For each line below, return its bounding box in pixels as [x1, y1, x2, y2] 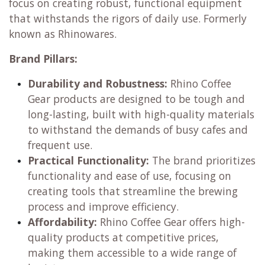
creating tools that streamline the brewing [28, 184, 238, 199]
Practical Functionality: [28, 153, 149, 168]
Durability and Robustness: [28, 76, 167, 91]
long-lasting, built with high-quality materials [28, 107, 254, 122]
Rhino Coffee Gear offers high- [97, 215, 245, 230]
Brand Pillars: [9, 51, 77, 66]
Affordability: [28, 215, 97, 230]
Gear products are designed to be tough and [28, 92, 245, 106]
